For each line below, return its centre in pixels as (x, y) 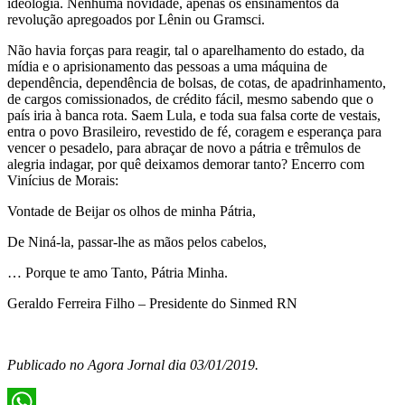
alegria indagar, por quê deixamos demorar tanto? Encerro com (186, 164)
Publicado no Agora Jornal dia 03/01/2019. (133, 364)
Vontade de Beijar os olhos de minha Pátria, (132, 211)
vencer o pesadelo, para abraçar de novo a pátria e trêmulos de (184, 147)
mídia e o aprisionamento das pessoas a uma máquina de (167, 66)
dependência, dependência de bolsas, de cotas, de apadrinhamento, (197, 82)
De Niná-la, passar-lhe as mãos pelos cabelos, (137, 241)
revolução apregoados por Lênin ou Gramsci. (136, 19)
